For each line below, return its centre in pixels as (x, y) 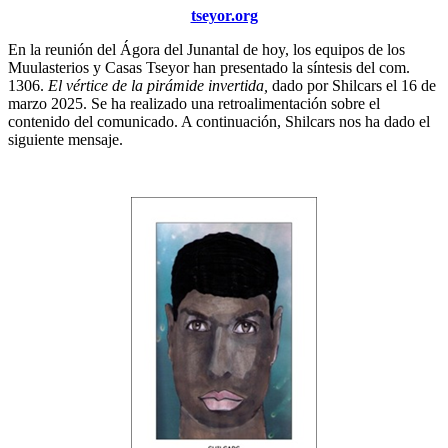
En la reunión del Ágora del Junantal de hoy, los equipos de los (206, 49)
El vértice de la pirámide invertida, (158, 85)
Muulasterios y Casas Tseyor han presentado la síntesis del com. (209, 67)
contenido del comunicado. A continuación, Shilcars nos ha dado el (219, 121)
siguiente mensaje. (65, 139)
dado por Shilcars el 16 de (352, 85)
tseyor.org (224, 15)
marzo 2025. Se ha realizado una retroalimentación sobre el (194, 103)
